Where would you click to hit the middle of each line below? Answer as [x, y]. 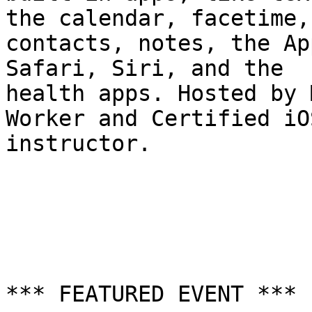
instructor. [78, 144]
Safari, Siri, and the [151, 69]
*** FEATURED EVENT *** [151, 294]
